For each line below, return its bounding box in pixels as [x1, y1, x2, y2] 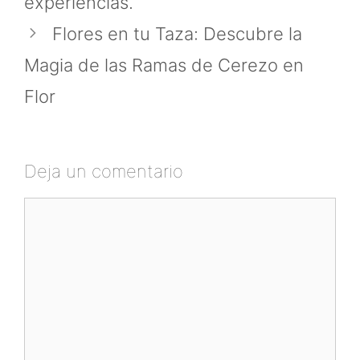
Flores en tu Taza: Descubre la [52, 22, 303, 44]
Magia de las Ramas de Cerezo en [24, 54, 304, 76]
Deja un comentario [24, 160, 183, 182]
